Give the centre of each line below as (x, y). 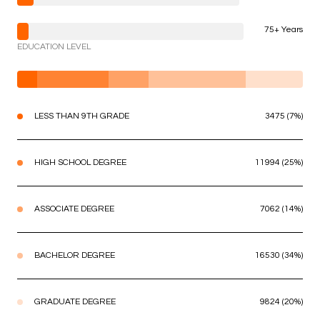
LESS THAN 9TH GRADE (82, 116)
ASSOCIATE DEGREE (74, 209)
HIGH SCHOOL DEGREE (80, 162)
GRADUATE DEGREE (75, 301)
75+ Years (284, 29)
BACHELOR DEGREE (75, 255)
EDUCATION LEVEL (54, 46)
